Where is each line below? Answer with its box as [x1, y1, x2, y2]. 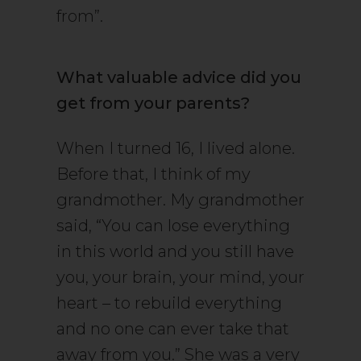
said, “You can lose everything [56, 216, 290, 235]
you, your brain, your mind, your [56, 268, 305, 287]
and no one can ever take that [56, 319, 289, 338]
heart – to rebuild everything [56, 293, 282, 313]
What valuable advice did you [56, 68, 301, 87]
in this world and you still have [56, 242, 294, 261]
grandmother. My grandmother [56, 190, 305, 210]
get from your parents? [56, 93, 250, 113]
